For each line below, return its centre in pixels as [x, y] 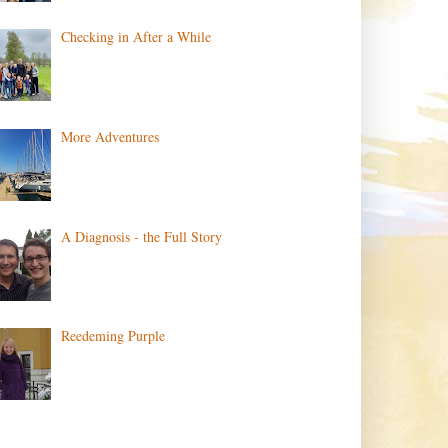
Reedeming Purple [113, 336]
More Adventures [110, 136]
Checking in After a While [136, 37]
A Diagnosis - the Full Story [142, 236]
